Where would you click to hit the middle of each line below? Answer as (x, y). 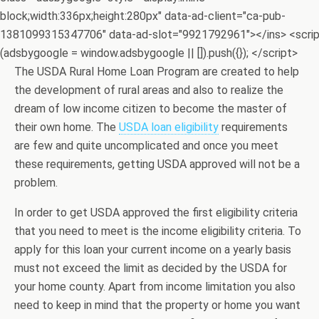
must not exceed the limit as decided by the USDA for (151, 268)
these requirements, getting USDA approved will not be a (157, 164)
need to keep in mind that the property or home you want (157, 305)
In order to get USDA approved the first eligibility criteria (156, 213)
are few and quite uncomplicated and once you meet (146, 146)
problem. (36, 183)
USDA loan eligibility (169, 127)
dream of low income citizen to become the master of (151, 109)
